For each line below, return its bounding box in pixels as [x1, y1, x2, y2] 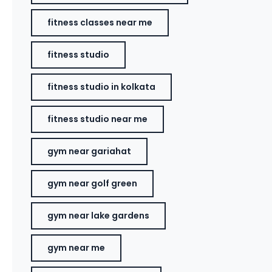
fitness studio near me [47, 113, 148, 125]
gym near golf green [47, 177, 138, 189]
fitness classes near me [47, 16, 153, 29]
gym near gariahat [47, 145, 132, 157]
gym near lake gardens [47, 209, 150, 222]
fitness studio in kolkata [47, 81, 156, 93]
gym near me [47, 242, 106, 254]
